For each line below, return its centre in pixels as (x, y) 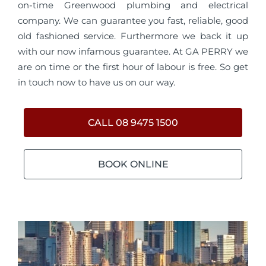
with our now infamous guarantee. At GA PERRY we (133, 51)
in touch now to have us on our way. (96, 82)
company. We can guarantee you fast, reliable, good (133, 20)
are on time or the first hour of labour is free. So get (133, 67)
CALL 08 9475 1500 (133, 123)
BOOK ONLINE (133, 164)
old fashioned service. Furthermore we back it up (133, 36)
